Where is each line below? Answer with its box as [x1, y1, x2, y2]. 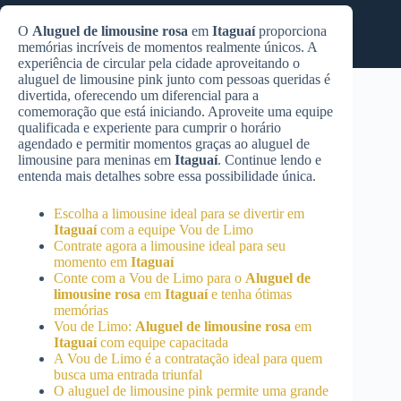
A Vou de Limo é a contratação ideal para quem [54, 351, 322, 366]
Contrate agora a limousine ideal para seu [54, 238, 286, 253]
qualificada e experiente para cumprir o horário [18, 120, 281, 135]
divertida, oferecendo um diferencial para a [18, 88, 259, 103]
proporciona [255, 23, 327, 38]
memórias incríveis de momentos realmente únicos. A [18, 39, 317, 55]
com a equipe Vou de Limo [97, 222, 253, 237]
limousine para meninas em [18, 152, 175, 167]
